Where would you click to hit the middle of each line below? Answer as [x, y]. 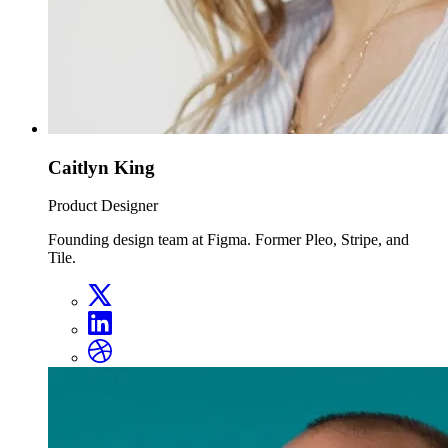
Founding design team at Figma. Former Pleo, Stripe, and [228, 240]
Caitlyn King [101, 167]
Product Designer [103, 206]
